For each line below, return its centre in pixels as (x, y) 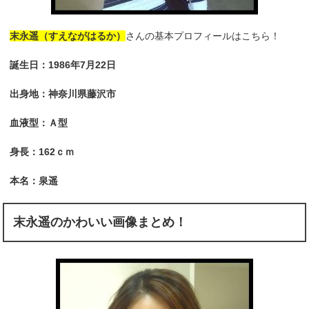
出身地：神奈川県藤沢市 (63, 94)
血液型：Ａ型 (39, 123)
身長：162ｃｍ (42, 152)
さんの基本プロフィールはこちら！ (203, 36)
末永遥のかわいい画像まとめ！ (100, 222)
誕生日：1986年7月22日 (63, 65)
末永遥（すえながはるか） (68, 36)
